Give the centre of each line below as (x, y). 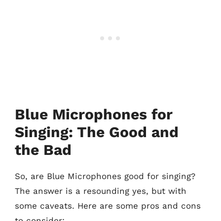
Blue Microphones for (94, 114)
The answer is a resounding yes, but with (101, 191)
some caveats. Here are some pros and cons (108, 205)
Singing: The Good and (97, 132)
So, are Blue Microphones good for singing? (105, 176)
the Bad (43, 149)
